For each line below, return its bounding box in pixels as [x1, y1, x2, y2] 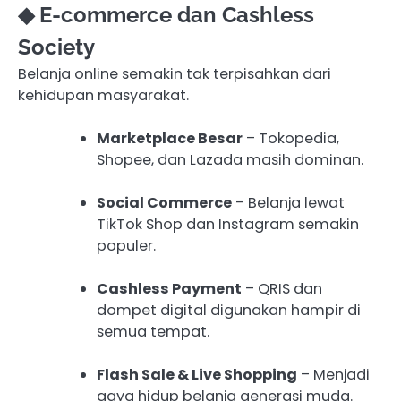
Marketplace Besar [97, 127, 243, 149]
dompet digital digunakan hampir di [97, 300, 361, 321]
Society [18, 33, 95, 60]
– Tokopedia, [243, 127, 339, 149]
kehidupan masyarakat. [18, 84, 189, 106]
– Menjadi [297, 364, 370, 386]
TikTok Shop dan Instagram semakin [97, 214, 359, 235]
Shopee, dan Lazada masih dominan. [97, 149, 363, 170]
